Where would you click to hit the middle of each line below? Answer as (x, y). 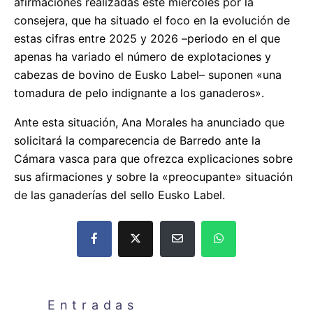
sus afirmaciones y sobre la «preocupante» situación (153, 177)
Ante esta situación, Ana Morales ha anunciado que (149, 123)
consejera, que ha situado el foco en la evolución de (152, 21)
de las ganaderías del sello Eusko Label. (119, 195)
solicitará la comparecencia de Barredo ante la (137, 141)
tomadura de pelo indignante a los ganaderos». (139, 93)
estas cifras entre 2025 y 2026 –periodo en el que (147, 39)
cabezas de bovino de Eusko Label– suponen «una (148, 75)
